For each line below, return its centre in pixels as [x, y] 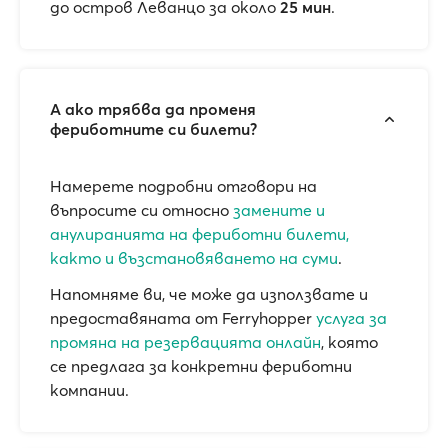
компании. [89, 390]
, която [349, 342]
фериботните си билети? [153, 129]
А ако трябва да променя [153, 109]
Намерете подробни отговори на [183, 186]
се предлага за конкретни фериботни [201, 366]
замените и [279, 210]
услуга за [351, 318]
